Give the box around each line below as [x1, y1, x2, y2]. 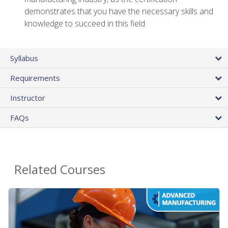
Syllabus [10, 52, 38, 63]
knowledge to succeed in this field [24, 18, 145, 30]
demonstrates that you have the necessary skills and [24, 6, 213, 17]
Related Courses [14, 160, 105, 178]
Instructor [10, 92, 45, 103]
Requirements [10, 72, 60, 83]
